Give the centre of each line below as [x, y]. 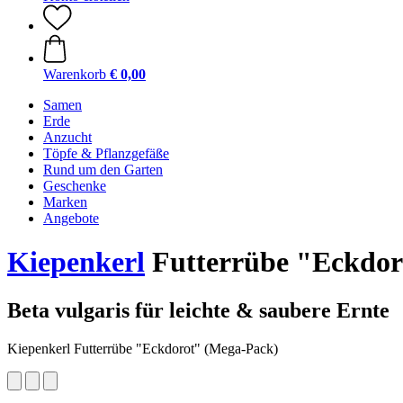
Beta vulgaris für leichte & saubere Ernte [198, 310]
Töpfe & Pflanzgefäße [106, 153]
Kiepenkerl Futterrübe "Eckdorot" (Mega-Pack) [143, 348]
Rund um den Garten [103, 170]
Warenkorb [75, 74]
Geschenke [75, 186]
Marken [65, 202]
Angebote [71, 218]
